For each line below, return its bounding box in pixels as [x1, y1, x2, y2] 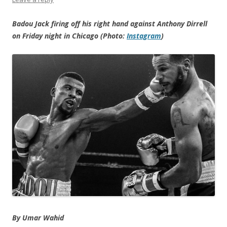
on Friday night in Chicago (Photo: [12, 31, 127, 41]
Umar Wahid [22, 213, 64, 223]
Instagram [127, 31, 161, 41]
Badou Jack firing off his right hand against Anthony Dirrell [12, 19, 207, 29]
